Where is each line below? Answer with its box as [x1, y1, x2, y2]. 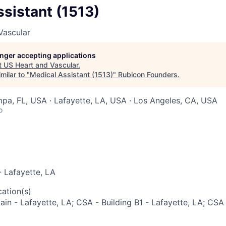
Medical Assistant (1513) [30, 70, 113, 79]
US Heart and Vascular [4, 60, 78, 69]
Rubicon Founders [118, 70, 178, 79]
